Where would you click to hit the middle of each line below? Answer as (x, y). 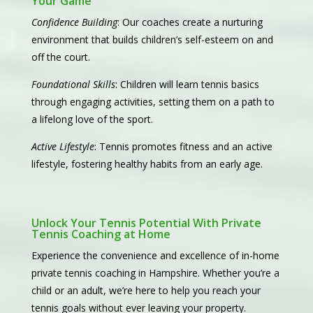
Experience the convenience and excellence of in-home (155, 256)
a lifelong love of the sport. (92, 119)
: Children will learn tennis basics (187, 85)
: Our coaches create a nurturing (190, 22)
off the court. (60, 57)
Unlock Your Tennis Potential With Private (146, 223)
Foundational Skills (73, 85)
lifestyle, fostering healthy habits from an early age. (147, 164)
